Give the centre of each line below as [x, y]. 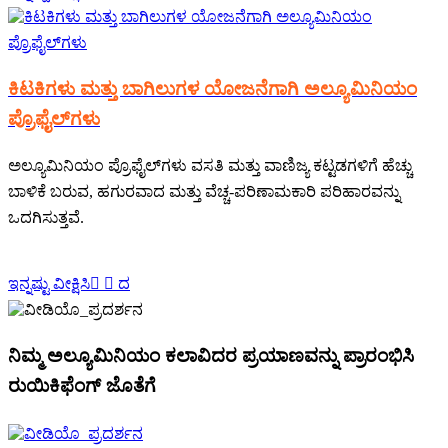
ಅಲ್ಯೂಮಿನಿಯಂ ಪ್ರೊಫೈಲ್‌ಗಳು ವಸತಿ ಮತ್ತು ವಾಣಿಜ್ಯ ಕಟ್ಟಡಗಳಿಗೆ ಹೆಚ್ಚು [210, 166]
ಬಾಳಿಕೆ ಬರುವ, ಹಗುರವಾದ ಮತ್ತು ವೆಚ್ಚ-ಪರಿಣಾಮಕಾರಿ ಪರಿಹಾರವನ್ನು [204, 192]
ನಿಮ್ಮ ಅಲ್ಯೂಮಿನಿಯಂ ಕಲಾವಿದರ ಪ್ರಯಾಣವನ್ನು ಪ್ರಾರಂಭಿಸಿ [211, 356]
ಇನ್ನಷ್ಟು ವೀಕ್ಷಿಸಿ [49, 284]
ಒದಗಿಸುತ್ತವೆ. [46, 218]
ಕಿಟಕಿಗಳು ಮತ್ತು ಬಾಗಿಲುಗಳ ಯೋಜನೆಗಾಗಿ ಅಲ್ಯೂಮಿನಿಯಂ [212, 88]
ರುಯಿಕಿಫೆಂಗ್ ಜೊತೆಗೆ [82, 386]
